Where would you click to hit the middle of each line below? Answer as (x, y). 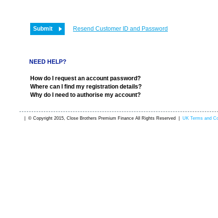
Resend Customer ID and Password (120, 29)
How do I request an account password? (85, 78)
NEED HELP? (48, 62)
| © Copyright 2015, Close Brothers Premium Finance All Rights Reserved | (103, 118)
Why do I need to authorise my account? (85, 95)
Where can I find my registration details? (86, 87)
